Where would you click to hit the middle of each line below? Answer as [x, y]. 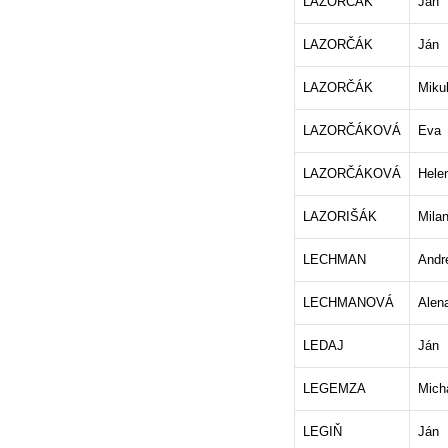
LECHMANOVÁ [348, 302]
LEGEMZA [334, 388]
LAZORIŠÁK [340, 216]
